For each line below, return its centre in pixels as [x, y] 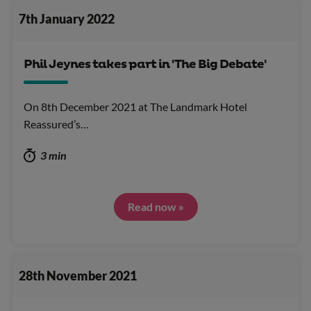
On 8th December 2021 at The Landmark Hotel [135, 106]
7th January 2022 [66, 19]
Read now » [155, 206]
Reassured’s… [56, 124]
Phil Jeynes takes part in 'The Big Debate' [145, 64]
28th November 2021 [77, 276]
